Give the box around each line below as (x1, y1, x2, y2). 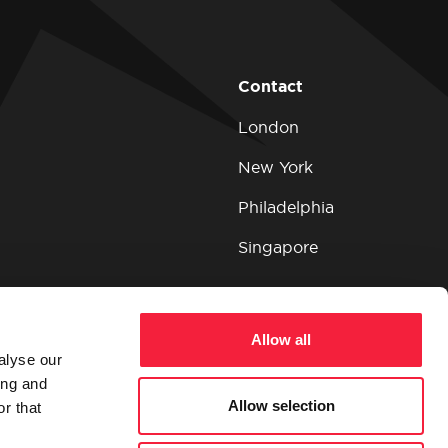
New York (238, 157, 313, 178)
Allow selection (227, 396, 335, 414)
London (238, 117, 299, 138)
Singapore (238, 237, 318, 258)
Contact (238, 76, 303, 98)
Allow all (251, 331, 311, 348)
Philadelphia (238, 197, 334, 218)
